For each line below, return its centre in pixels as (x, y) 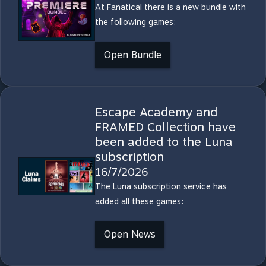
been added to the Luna (164, 142)
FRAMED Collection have (165, 127)
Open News (129, 234)
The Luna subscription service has (161, 186)
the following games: (135, 22)
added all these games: (139, 201)
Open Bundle (132, 55)
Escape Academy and (156, 112)
